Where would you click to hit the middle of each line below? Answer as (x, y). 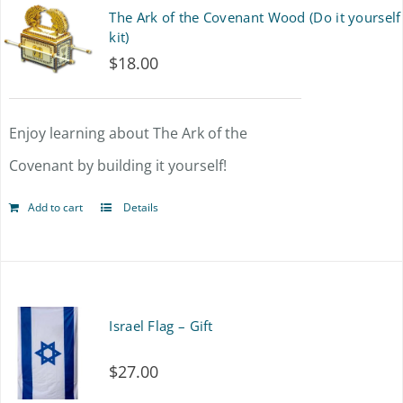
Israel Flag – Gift (161, 326)
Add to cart (55, 207)
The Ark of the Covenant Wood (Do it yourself (255, 17)
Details (139, 207)
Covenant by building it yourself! (117, 166)
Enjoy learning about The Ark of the (128, 133)
